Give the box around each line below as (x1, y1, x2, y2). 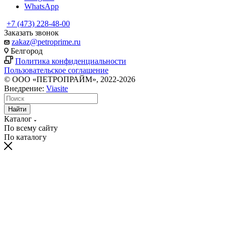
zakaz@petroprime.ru (12, 37, 81, 46)
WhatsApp (24, 2, 59, 11)
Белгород (9, 46, 43, 55)
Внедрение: (4, 84, 46, 93)
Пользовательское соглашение (4, 65, 108, 74)
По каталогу (4, 132, 47, 141)
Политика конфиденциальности (15, 56, 126, 65)
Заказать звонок (4, 28, 59, 37)
